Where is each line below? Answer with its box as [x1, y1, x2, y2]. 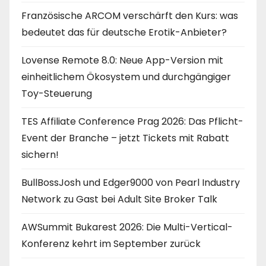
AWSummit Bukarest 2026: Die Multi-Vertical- [21, 220, 233, 235]
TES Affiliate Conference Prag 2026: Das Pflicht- [21, 115, 243, 129]
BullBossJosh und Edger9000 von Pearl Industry [21, 176, 240, 190]
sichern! [21, 148, 59, 162]
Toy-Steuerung [21, 87, 92, 101]
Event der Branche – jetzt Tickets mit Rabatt [21, 131, 229, 145]
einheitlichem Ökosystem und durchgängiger [21, 70, 231, 84]
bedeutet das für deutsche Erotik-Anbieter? [21, 26, 227, 40]
